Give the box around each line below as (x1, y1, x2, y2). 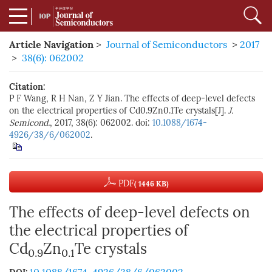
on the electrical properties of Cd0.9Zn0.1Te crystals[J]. (9, 106, 228, 116)
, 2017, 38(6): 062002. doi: (50, 118, 152, 128)
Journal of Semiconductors (106, 39, 227, 50)
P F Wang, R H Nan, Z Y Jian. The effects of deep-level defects (9, 93, 255, 104)
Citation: (9, 81, 45, 92)
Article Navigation (9, 38, 93, 50)
